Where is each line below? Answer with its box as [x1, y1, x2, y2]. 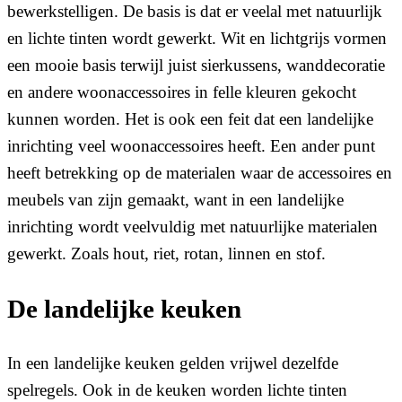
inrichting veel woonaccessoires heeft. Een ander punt [7, 136, 375, 156]
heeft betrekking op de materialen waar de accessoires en [7, 163, 392, 183]
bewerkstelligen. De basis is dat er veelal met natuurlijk [7, 2, 382, 22]
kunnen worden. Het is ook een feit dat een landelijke [7, 109, 373, 129]
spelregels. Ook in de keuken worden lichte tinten [7, 380, 347, 400]
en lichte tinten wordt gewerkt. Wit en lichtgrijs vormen [7, 29, 387, 48]
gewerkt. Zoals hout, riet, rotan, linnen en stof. [7, 244, 326, 264]
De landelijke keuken [7, 294, 241, 323]
